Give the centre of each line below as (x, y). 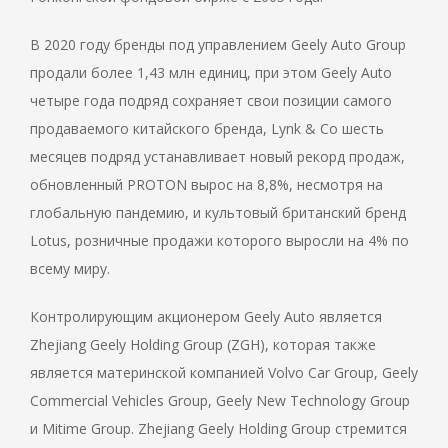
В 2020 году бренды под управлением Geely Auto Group (218, 45)
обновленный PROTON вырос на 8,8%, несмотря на (206, 185)
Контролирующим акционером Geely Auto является (206, 317)
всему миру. (70, 269)
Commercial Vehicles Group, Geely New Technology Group (220, 401)
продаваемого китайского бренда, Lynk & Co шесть (207, 129)
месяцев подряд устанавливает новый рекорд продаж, (217, 157)
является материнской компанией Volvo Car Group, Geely (224, 373)
